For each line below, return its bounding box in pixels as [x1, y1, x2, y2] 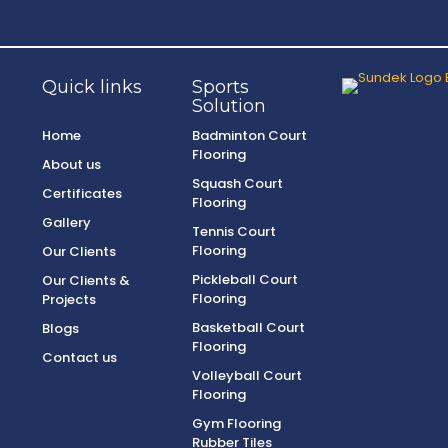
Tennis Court [191, 222, 276, 241]
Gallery [42, 213, 91, 232]
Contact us [42, 348, 117, 367]
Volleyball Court [191, 366, 302, 385]
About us [42, 155, 101, 174]
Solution [191, 95, 266, 117]
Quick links [42, 76, 142, 98]
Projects [42, 290, 96, 309]
